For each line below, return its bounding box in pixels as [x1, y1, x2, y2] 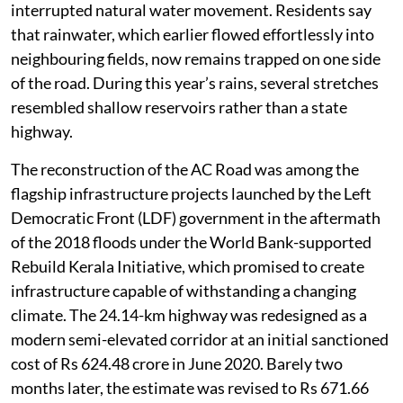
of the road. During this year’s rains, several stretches [11, 73, 379, 94]
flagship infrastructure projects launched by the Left [11, 184, 372, 204]
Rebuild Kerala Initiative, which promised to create [11, 256, 364, 277]
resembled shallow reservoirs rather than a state [11, 97, 347, 118]
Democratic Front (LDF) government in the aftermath [11, 208, 381, 228]
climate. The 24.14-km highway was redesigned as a [11, 305, 367, 326]
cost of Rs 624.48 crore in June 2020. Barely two [11, 354, 343, 374]
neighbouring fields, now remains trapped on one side [11, 49, 381, 69]
